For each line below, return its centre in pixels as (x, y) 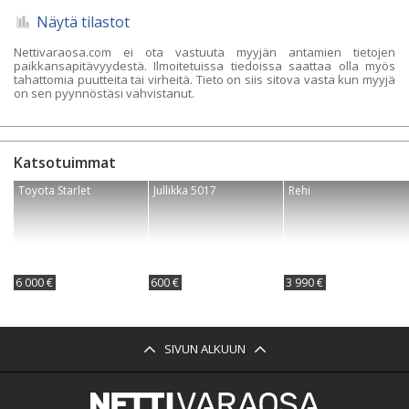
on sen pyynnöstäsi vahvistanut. (104, 93)
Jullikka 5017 (185, 190)
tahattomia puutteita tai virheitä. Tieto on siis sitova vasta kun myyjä (204, 79)
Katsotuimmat (65, 162)
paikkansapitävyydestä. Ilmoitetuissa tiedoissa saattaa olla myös (204, 65)
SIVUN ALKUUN (204, 348)
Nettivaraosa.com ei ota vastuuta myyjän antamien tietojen (204, 52)
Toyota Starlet (54, 190)
